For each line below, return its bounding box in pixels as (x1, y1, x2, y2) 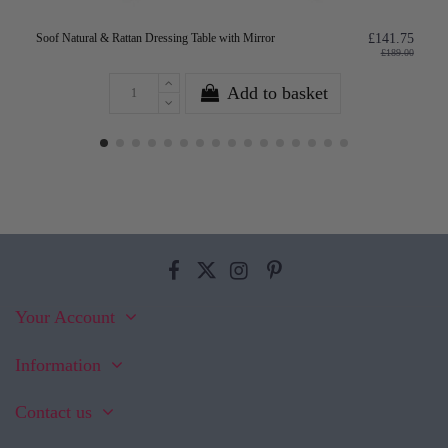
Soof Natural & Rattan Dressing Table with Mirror (36, 30, 276, 45)
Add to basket (226, 82, 328, 103)
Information (15, 354, 101, 375)
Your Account (15, 307, 115, 328)
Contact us (15, 402, 92, 423)
